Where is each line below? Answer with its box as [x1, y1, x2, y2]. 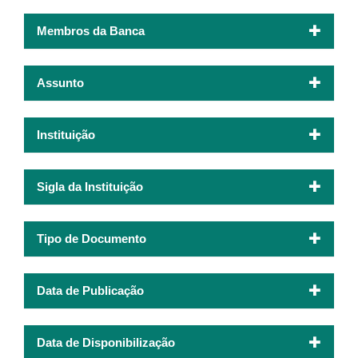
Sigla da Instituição [37, 179, 143, 193]
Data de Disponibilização [37, 335, 175, 349]
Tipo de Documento [37, 231, 146, 245]
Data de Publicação [37, 283, 144, 297]
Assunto [37, 75, 84, 89]
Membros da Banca [37, 23, 145, 38]
